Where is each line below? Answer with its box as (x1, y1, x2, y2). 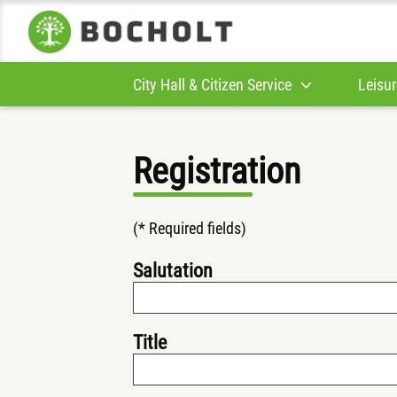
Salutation (133, 260, 213, 282)
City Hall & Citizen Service (133, 74, 292, 94)
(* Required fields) (133, 219, 246, 237)
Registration (133, 151, 300, 192)
